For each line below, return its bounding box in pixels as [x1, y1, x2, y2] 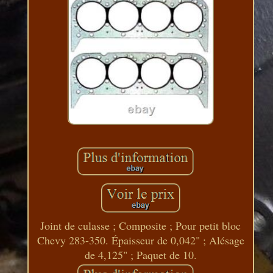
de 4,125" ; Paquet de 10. [84, 247, 197, 262]
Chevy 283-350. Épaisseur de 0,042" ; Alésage [37, 232, 244, 247]
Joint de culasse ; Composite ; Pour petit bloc [40, 218, 241, 233]
